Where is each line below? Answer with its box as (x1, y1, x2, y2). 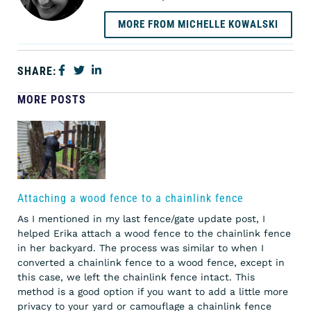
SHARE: (17, 65, 56, 78)
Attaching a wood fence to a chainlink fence (17, 192, 244, 205)
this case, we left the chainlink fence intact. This (17, 271, 255, 283)
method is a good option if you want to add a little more (17, 286, 288, 298)
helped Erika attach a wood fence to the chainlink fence (17, 228, 291, 239)
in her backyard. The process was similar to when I (17, 242, 264, 254)
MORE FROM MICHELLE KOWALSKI (118, 18, 278, 31)
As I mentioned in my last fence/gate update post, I (17, 213, 265, 225)
